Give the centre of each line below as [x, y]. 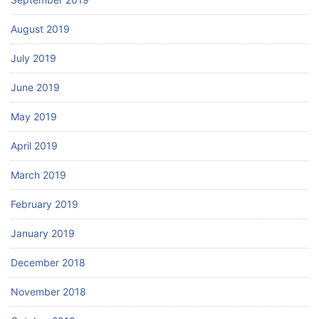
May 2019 [34, 116]
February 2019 [45, 204]
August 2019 [40, 28]
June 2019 [35, 87]
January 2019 [43, 233]
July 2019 [33, 58]
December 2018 [48, 262]
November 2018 [48, 291]
